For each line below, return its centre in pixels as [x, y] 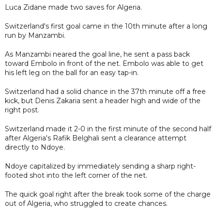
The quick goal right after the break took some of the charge [108, 194]
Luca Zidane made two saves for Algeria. [73, 7]
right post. [22, 110]
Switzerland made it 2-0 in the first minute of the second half [108, 129]
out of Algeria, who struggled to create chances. [86, 203]
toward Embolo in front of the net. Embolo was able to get [104, 63]
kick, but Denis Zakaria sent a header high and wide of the [103, 101]
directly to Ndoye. [35, 147]
